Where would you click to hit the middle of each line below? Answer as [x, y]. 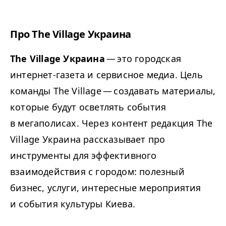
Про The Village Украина [71, 34]
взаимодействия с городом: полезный [97, 172]
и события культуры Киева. [73, 204]
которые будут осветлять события [88, 107]
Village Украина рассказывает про [88, 139]
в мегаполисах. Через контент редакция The [111, 123]
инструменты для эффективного [83, 155]
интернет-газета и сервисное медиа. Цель [106, 75]
